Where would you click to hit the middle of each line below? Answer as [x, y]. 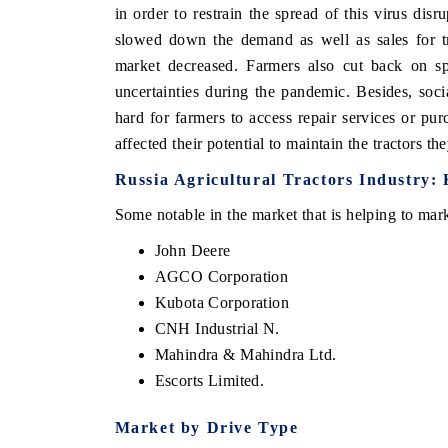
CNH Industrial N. [217, 328]
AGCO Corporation [221, 276]
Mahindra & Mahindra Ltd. [245, 354]
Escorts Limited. [209, 380]
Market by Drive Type [206, 427]
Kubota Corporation [222, 302]
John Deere [192, 250]
